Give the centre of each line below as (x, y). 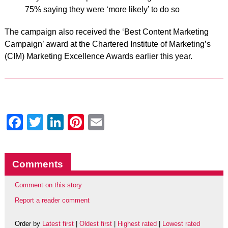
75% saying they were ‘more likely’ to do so (102, 9)
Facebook (59, 122)
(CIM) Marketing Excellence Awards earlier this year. (98, 56)
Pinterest (116, 122)
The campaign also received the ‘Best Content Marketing (106, 32)
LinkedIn (94, 122)
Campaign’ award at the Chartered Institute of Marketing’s (107, 44)
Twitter (67, 122)
